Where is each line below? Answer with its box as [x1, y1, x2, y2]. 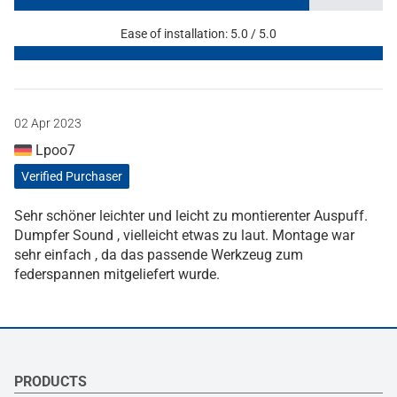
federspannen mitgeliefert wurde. [14, 266, 220, 284]
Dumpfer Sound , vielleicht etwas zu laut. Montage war [14, 227, 354, 245]
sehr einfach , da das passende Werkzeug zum [14, 246, 303, 264]
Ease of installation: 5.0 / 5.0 [121, 27, 276, 42]
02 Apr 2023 [14, 116, 82, 131]
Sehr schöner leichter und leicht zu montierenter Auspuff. [14, 207, 368, 225]
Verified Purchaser [21, 169, 122, 184]
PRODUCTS [14, 373, 87, 391]
